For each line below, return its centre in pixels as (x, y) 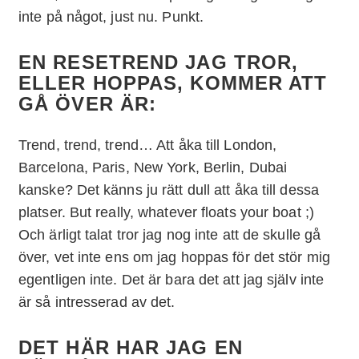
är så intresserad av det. (97, 302)
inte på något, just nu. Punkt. (111, 16)
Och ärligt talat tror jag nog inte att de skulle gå (170, 234)
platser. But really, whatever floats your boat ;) (166, 212)
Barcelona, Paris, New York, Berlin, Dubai (153, 167)
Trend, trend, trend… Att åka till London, (148, 145)
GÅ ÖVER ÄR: (88, 103)
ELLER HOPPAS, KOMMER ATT (173, 83)
